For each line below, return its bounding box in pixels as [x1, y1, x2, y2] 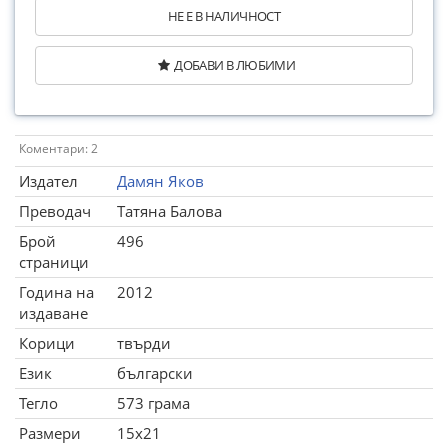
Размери [19, 423, 81, 443]
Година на [19, 282, 94, 302]
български [117, 363, 193, 383]
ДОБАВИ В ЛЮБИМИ [174, 56, 296, 74]
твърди [117, 333, 171, 353]
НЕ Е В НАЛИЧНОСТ [167, 7, 281, 25]
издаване [19, 303, 88, 323]
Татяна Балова [117, 201, 222, 221]
